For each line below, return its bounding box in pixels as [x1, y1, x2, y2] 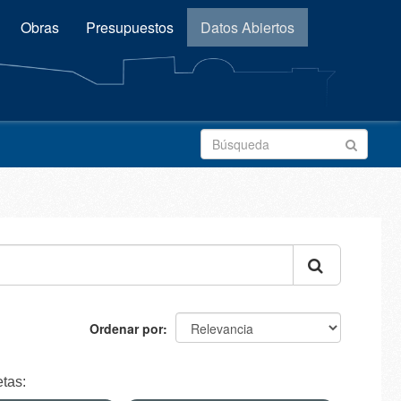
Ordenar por [90, 320, 163, 337]
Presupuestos [86, 17, 174, 38]
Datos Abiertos [200, 17, 294, 38]
